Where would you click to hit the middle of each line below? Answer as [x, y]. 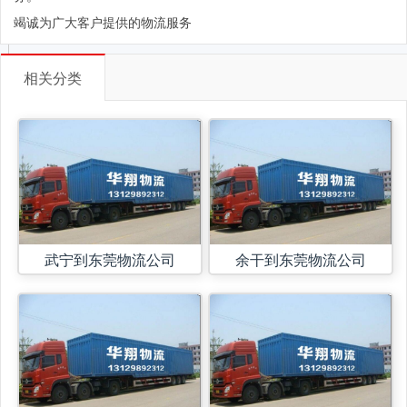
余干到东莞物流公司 [300, 258]
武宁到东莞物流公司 [110, 258]
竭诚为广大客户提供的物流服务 [103, 21]
